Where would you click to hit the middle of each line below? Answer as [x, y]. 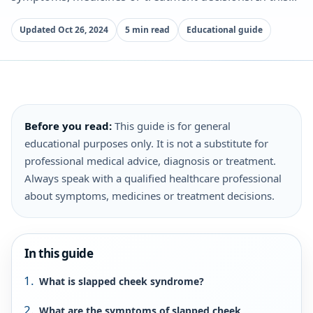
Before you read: [68, 126]
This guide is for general [171, 126]
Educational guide [225, 30]
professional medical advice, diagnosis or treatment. [150, 161]
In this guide [59, 253]
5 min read [147, 30]
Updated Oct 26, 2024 [64, 30]
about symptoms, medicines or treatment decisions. [150, 196]
